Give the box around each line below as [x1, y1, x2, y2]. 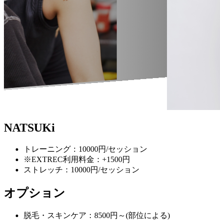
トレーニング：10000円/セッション [24, 145, 147, 154]
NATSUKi [4, 121, 55, 135]
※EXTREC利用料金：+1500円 [24, 155, 130, 164]
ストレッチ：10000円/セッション [24, 165, 139, 174]
